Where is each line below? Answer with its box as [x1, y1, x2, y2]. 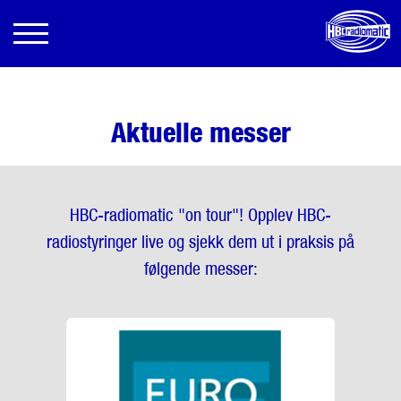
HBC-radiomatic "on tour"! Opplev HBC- [70, 204, 331, 226]
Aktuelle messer [110, 116, 291, 149]
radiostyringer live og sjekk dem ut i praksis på [47, 231, 354, 252]
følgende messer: [143, 258, 258, 279]
